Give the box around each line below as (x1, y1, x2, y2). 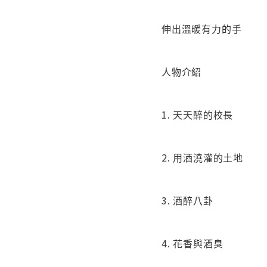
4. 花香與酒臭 (162, 236, 223, 251)
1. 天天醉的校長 (162, 107, 234, 122)
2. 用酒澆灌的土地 (162, 150, 243, 165)
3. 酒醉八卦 (162, 193, 213, 208)
